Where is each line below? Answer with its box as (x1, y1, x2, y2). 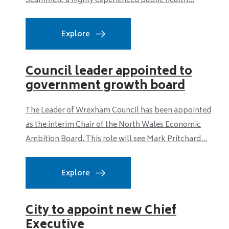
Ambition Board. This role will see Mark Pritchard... (26, 133, 207, 146)
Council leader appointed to (26, 62, 192, 82)
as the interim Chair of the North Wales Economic (26, 119, 201, 131)
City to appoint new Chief (26, 201, 176, 221)
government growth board (26, 77, 185, 96)
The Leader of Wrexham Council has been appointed (26, 104, 211, 117)
